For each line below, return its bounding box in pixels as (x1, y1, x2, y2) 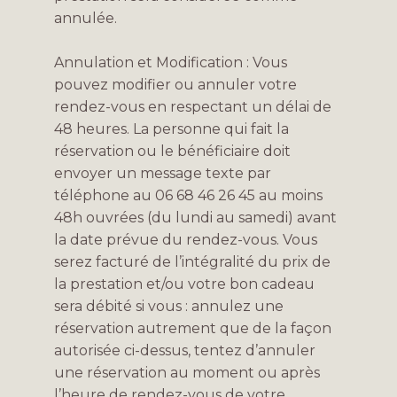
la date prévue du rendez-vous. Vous (53, 230, 317, 248)
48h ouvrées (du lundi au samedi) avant (53, 208, 337, 226)
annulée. (53, 9, 117, 27)
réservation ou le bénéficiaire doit (53, 142, 291, 160)
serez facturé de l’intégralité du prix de (53, 253, 331, 270)
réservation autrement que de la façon (53, 319, 331, 337)
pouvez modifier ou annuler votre (53, 75, 297, 93)
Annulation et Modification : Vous (53, 53, 287, 71)
